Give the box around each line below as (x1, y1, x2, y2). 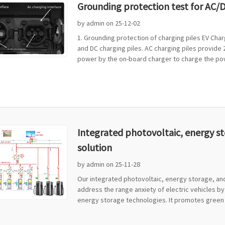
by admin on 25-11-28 (77, 159, 140, 169)
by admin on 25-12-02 (77, 18, 140, 28)
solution (77, 141, 112, 154)
